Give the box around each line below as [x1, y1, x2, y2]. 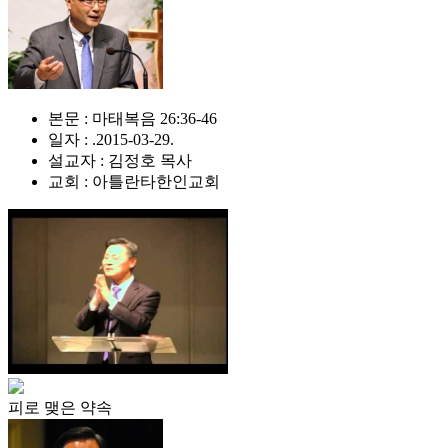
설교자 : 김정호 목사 [48, 152, 192, 169]
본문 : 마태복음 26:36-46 [48, 110, 217, 127]
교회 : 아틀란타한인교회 [48, 173, 220, 190]
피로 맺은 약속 [8, 399, 112, 416]
